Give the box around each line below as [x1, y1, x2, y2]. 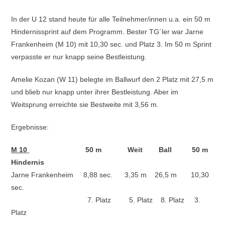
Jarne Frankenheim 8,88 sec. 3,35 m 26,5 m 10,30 [11, 171, 209, 179]
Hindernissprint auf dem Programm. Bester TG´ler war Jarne [11, 28, 204, 36]
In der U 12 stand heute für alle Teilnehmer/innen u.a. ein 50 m [11, 15, 211, 24]
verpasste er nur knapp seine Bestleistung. [11, 53, 147, 61]
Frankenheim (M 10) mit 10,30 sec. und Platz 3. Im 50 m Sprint [11, 40, 212, 49]
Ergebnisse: [11, 123, 49, 132]
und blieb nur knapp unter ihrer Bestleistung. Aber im [11, 88, 179, 96]
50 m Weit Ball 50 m [85, 146, 208, 154]
